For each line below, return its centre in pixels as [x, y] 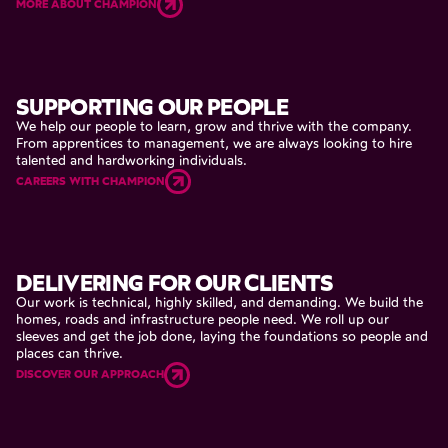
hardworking [136, 159]
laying [218, 336]
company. [382, 125]
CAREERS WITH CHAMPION [90, 180]
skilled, [216, 302]
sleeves [37, 336]
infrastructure [172, 319]
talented [41, 159]
